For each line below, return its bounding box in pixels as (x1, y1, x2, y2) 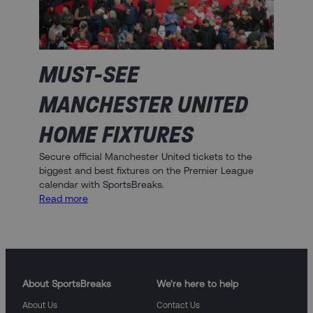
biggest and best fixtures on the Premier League (39, 164, 254, 176)
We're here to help (156, 277, 238, 289)
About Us (22, 300, 57, 310)
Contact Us (156, 300, 200, 310)
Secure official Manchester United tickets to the (39, 150, 252, 162)
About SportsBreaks (22, 277, 111, 289)
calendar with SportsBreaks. (39, 178, 164, 190)
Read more (39, 192, 88, 204)
